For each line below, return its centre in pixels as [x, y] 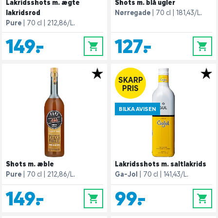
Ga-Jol [126, 174]
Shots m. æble [30, 164]
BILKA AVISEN [137, 109]
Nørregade [133, 13]
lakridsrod [23, 13]
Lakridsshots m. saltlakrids [161, 164]
